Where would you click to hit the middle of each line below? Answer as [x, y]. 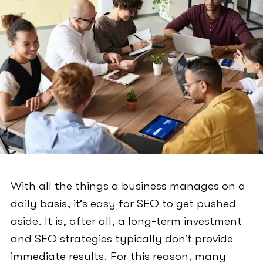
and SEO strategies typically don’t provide [122, 239]
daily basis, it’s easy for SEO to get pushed [123, 204]
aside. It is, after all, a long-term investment [126, 221]
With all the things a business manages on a [128, 186]
